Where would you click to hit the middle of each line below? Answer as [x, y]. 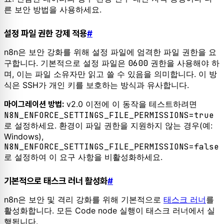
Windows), [24, 137]
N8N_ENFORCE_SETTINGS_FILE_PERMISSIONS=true [109, 115]
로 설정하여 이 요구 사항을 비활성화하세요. [83, 157]
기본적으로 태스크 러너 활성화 [56, 180]
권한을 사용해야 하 [184, 63]
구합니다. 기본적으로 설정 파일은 [66, 63]
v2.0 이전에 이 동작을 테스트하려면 [130, 104]
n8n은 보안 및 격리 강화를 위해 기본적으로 [84, 200]
